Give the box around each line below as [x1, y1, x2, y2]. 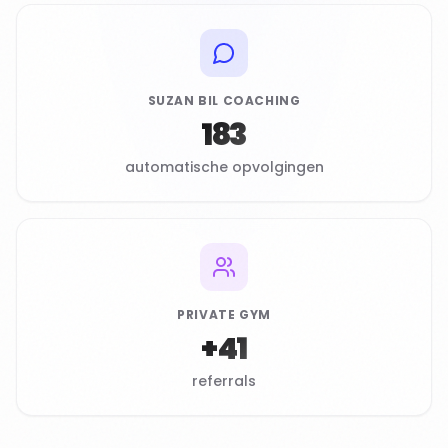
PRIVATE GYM [177, 306, 271, 323]
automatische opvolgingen [124, 157, 324, 177]
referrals [192, 371, 256, 391]
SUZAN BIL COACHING [147, 92, 301, 109]
